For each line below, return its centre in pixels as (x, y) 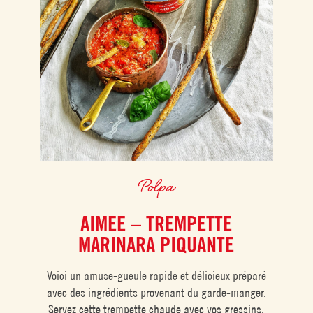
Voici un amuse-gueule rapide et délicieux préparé (156, 276)
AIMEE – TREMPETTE (156, 224)
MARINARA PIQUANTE (156, 245)
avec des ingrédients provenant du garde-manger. (156, 293)
